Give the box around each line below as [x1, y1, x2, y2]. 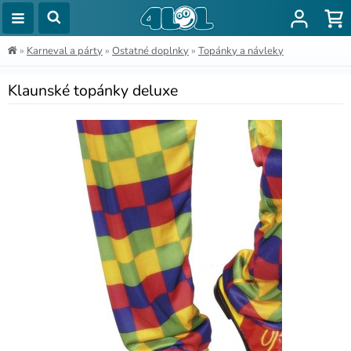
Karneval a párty [27, 44, 103, 58]
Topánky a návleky [198, 44, 284, 58]
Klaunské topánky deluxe [8, 80, 178, 101]
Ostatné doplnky [112, 44, 189, 58]
